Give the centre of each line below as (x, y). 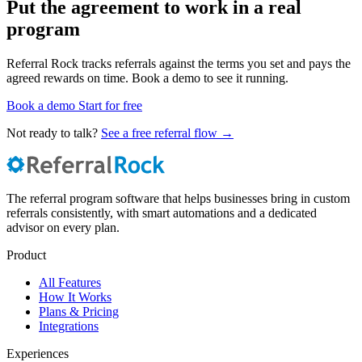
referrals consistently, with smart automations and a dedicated (162, 213)
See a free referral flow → (167, 133)
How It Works (75, 297)
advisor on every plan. (63, 228)
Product (26, 255)
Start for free (110, 106)
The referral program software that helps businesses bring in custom (178, 199)
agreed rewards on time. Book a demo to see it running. (147, 78)
